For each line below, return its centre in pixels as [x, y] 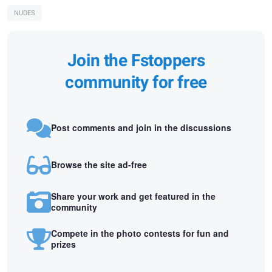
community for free [136, 83]
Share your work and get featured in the [133, 196]
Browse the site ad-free [99, 164]
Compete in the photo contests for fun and [140, 233]
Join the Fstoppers [136, 61]
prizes [63, 244]
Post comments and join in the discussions [141, 127]
